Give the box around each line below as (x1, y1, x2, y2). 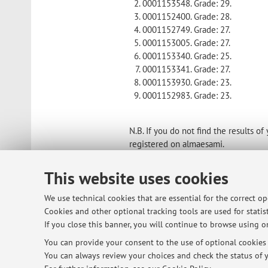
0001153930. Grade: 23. (142, 76, 232, 88)
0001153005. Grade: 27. (142, 36, 231, 48)
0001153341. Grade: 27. (142, 63, 231, 75)
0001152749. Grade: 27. (142, 23, 231, 35)
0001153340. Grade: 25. (142, 50, 232, 62)
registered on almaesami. (129, 138, 225, 150)
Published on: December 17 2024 (129, 155, 239, 166)
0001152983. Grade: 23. (142, 89, 232, 101)
